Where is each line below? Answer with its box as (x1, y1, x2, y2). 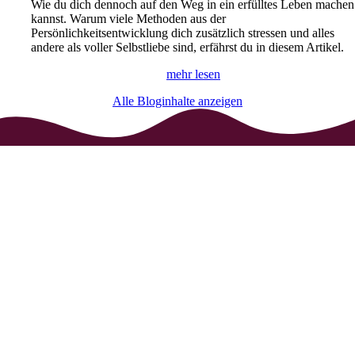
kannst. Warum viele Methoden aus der (31, 12, 227, 26)
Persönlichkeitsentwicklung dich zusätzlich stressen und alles (31, 26, 335, 40)
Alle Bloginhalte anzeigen (113, 94, 242, 109)
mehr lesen (166, 67, 220, 82)
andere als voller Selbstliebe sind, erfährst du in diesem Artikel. (31, 40, 345, 55)
